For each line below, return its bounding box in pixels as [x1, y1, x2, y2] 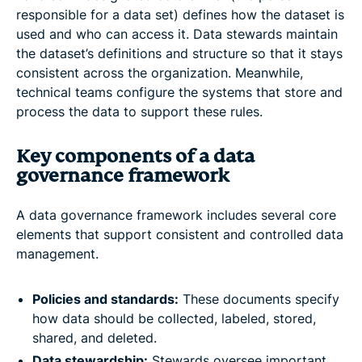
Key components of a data [16, 144, 255, 168]
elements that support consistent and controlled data [16, 225, 343, 242]
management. [16, 245, 99, 262]
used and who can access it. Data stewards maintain [16, 25, 338, 42]
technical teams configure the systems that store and [16, 83, 343, 100]
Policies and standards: [32, 290, 179, 307]
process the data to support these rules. [16, 103, 263, 120]
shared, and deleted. [32, 329, 157, 346]
